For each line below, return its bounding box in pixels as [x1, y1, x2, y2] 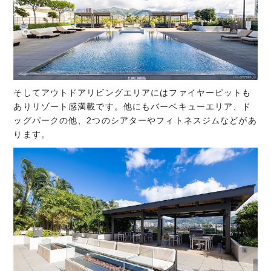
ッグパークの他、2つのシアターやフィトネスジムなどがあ [13, 115, 257, 125]
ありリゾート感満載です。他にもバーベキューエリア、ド [13, 101, 252, 111]
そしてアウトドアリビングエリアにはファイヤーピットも [13, 87, 252, 97]
